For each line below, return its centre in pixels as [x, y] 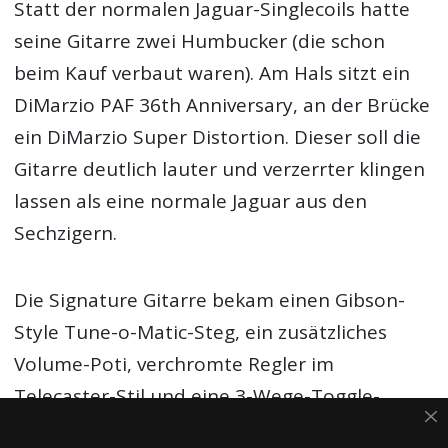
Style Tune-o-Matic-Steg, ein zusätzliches [201, 331]
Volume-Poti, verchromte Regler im [174, 363]
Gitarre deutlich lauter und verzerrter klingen [220, 169]
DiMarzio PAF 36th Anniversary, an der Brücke [222, 105]
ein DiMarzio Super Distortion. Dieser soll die [218, 137]
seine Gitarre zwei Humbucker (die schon [200, 41]
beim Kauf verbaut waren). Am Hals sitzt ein [212, 73]
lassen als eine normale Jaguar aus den [191, 201]
